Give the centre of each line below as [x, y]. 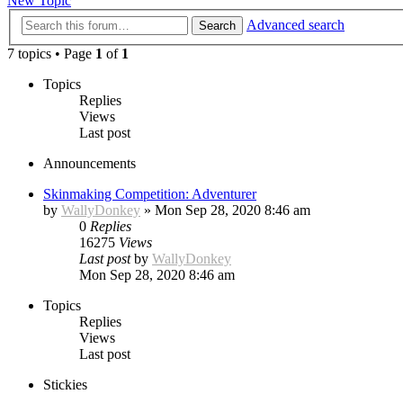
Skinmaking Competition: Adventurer [150, 193]
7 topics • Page [51, 53]
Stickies [65, 384]
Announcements [90, 163]
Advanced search [296, 24]
